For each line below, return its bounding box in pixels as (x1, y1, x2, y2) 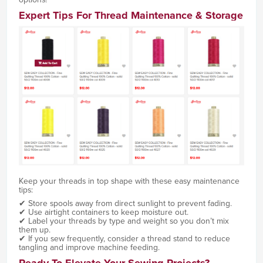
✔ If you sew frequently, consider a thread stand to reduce (18, 232, 230, 245)
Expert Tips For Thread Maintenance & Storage (18, 7, 243, 23)
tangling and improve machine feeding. (18, 241, 160, 254)
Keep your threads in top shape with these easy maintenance (18, 174, 240, 187)
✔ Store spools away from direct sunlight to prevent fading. (18, 197, 232, 210)
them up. (18, 223, 50, 236)
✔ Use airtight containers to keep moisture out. (18, 205, 188, 218)
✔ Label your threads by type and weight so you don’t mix (18, 214, 229, 227)
